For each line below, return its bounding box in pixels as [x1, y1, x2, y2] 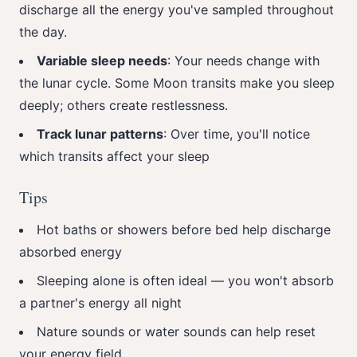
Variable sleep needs [37, 53, 167, 69]
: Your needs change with [167, 53, 320, 69]
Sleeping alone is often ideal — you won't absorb [37, 273, 334, 288]
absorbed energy [19, 244, 122, 260]
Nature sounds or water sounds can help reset [37, 324, 316, 339]
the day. [19, 24, 67, 40]
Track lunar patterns [37, 126, 163, 142]
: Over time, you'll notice [163, 126, 310, 142]
